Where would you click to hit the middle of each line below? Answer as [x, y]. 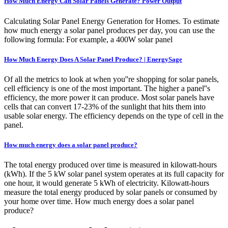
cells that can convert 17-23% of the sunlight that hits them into [105, 106]
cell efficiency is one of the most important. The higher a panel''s [107, 88]
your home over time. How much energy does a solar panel [99, 202]
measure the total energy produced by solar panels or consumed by [111, 192]
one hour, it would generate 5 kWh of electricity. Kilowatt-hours [107, 183]
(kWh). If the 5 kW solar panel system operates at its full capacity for [114, 174]
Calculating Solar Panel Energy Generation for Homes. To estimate [112, 21]
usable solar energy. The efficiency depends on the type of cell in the [114, 116]
